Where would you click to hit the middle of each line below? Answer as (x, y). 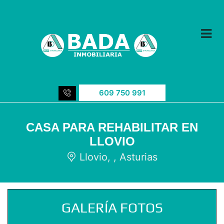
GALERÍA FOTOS (112, 207)
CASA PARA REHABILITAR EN (112, 127)
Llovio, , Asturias (117, 157)
